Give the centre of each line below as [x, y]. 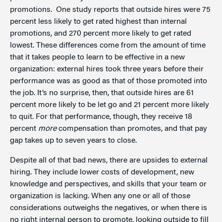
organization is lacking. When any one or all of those [100, 196]
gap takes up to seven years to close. [73, 140]
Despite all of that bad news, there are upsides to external [109, 160]
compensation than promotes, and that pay [132, 129]
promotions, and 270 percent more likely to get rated [101, 33]
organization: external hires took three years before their [107, 69]
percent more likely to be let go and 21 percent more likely [110, 105]
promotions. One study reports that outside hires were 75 [110, 10]
